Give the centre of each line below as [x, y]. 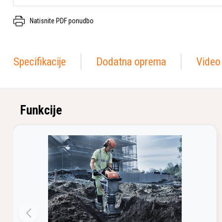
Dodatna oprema [131, 62]
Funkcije [41, 110]
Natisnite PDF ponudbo [62, 21]
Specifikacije [40, 62]
